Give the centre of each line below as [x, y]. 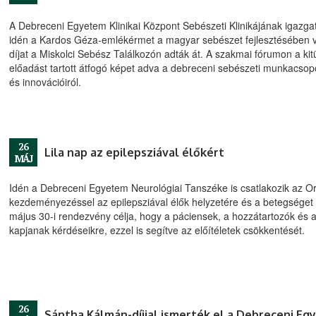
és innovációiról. [45, 81]
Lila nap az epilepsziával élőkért [134, 152]
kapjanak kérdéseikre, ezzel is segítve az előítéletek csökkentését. [157, 230]
